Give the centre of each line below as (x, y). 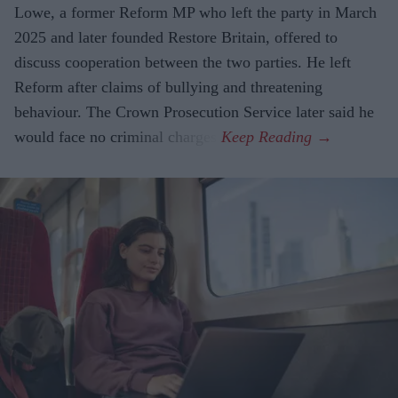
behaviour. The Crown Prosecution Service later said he (194, 111)
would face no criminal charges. (118, 136)
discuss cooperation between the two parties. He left (183, 62)
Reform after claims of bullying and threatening (168, 87)
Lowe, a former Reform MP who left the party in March (195, 12)
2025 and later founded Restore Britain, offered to (176, 37)
